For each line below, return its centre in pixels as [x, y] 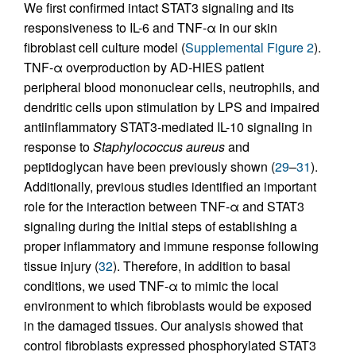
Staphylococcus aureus [159, 146]
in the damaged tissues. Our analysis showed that [163, 325]
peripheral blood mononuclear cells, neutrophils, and [172, 87]
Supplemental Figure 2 [250, 47]
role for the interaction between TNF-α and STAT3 [164, 206]
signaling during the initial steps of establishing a [161, 226]
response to [58, 146]
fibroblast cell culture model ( [104, 47]
